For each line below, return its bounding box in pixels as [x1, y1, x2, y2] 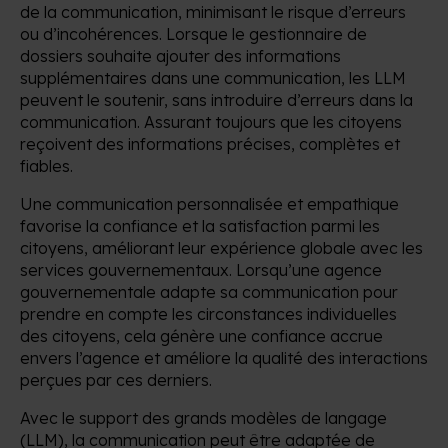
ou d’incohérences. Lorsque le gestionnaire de [20, 23, 367, 44]
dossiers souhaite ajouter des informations [20, 45, 341, 66]
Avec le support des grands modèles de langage [20, 407, 387, 428]
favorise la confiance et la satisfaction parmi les [20, 215, 380, 236]
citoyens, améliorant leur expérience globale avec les [20, 237, 423, 258]
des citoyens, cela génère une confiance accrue [20, 325, 383, 346]
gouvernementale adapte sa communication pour [20, 281, 398, 302]
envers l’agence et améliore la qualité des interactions [20, 347, 428, 368]
